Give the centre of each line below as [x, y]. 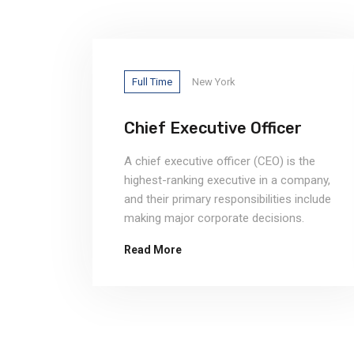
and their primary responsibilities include [228, 199]
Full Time [152, 82]
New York [214, 82]
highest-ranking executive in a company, [227, 180]
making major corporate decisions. [214, 218]
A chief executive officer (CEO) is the [220, 161]
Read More [153, 250]
